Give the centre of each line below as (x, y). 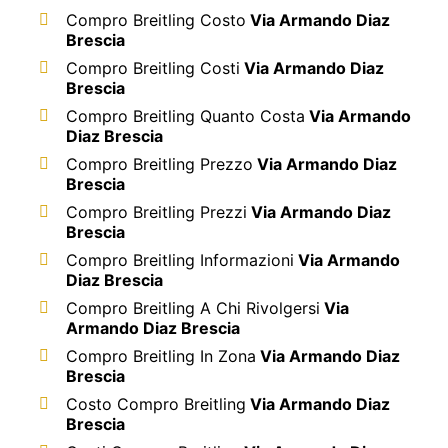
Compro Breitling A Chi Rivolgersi (193, 307)
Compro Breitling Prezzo (159, 163)
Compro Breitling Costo (156, 19)
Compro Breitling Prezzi (156, 211)
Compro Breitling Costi (153, 67)
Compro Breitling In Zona (161, 355)
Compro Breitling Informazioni (180, 259)
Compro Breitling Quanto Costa (185, 115)
